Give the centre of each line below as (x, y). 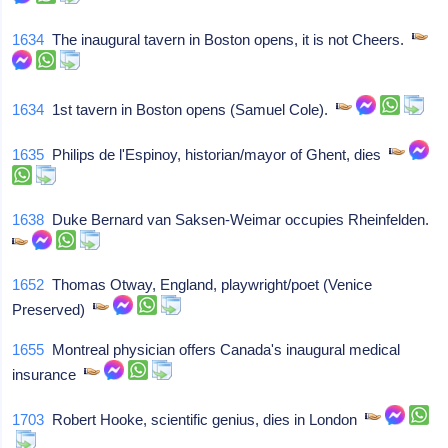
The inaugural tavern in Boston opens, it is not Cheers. (228, 39)
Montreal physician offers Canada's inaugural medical (222, 349)
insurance (48, 374)
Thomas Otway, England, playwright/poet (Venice (208, 284)
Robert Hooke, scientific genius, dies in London (205, 419)
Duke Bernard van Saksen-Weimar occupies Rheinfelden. (241, 219)
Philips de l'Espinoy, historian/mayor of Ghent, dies (217, 154)
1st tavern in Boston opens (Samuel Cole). (190, 109)
